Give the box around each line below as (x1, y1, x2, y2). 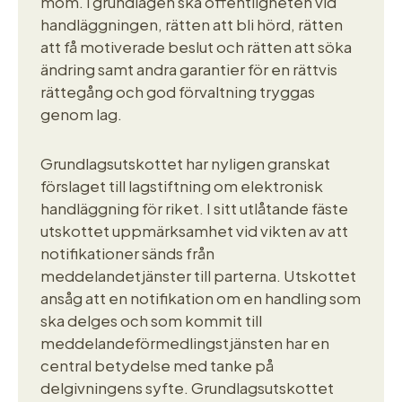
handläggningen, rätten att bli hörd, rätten (40, 13, 343, 34)
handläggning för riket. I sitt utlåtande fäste (40, 197, 348, 218)
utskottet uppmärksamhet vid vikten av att (40, 220, 348, 240)
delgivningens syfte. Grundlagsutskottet (40, 377, 334, 398)
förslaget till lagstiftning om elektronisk (40, 175, 323, 196)
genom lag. (40, 103, 122, 124)
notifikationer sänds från (40, 242, 214, 263)
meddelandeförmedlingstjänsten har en (40, 332, 329, 353)
